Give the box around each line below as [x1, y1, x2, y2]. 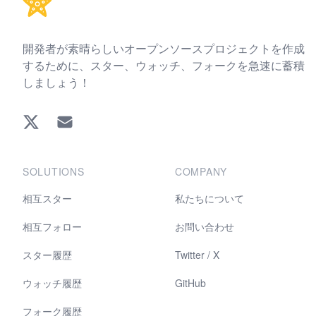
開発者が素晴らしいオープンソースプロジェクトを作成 [23, 40, 305, 56]
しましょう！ [23, 74, 90, 90]
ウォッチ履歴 [23, 276, 82, 290]
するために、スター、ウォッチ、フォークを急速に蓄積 [23, 57, 305, 73]
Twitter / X [175, 248, 219, 262]
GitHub [175, 276, 206, 290]
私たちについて [175, 191, 244, 205]
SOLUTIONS [23, 164, 85, 178]
